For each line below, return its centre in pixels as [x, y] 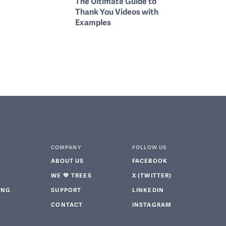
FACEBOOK [150, 161]
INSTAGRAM [152, 205]
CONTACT [67, 205]
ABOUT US [68, 161]
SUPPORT [66, 190]
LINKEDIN [148, 190]
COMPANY [66, 147]
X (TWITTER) [152, 175]
